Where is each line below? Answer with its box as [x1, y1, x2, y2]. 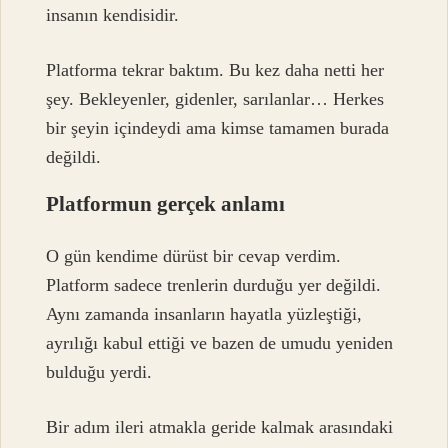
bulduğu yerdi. [46, 361, 153, 382]
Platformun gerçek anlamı [46, 192, 286, 216]
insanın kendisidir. [46, 4, 180, 25]
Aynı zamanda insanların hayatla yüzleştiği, [46, 303, 363, 324]
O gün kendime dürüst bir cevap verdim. [46, 245, 342, 266]
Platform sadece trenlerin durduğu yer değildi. [46, 274, 382, 295]
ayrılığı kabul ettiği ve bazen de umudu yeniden [46, 332, 394, 353]
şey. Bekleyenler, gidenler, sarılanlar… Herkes [46, 89, 385, 110]
